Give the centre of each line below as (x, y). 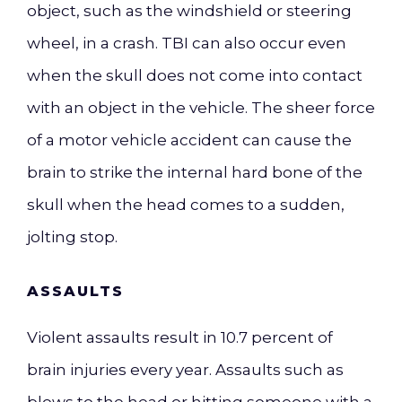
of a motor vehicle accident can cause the (189, 140)
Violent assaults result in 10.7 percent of (180, 337)
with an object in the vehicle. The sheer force (201, 108)
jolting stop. (72, 237)
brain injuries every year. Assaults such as (185, 370)
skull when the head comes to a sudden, (186, 205)
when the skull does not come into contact (195, 75)
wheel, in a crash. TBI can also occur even (187, 43)
